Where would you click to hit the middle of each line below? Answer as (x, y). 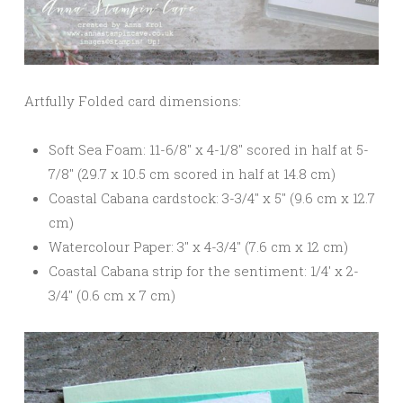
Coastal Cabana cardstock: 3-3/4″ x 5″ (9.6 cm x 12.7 (212, 198)
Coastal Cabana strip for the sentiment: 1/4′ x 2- (204, 271)
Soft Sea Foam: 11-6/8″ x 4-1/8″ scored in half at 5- (209, 150)
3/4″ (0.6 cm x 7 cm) (112, 296)
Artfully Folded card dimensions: (133, 101)
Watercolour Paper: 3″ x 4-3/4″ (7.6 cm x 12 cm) (198, 247)
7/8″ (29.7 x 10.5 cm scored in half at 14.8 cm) (192, 174)
